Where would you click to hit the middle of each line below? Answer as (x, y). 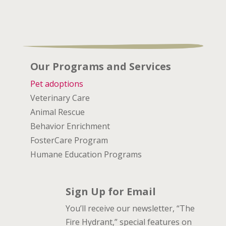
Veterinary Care (60, 98)
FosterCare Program (69, 140)
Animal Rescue (57, 112)
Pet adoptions (56, 84)
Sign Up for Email (110, 192)
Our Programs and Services (100, 67)
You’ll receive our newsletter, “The (130, 209)
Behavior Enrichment (70, 126)
